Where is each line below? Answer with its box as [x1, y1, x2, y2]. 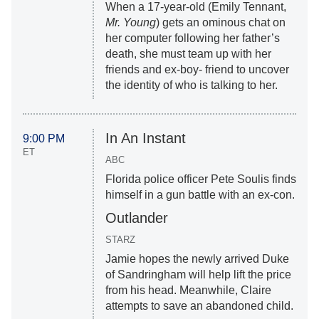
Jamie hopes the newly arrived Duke [105, 252, 289, 265]
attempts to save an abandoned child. [105, 299, 293, 312]
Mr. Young [105, 16, 156, 28]
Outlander [105, 209, 168, 226]
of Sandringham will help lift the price [105, 268, 291, 281]
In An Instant [105, 130, 186, 146]
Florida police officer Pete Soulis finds [105, 172, 296, 185]
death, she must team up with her [105, 47, 271, 60]
